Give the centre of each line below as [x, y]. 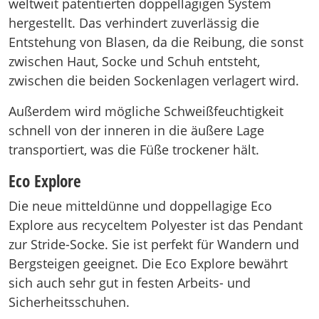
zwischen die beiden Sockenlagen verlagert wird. [154, 80]
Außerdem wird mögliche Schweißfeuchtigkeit [146, 111]
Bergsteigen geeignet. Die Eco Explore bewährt [148, 263]
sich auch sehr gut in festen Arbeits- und [130, 283]
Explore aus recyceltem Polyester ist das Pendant [156, 225]
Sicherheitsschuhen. [69, 302]
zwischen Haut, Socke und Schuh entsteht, [134, 61]
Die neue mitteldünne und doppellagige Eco [140, 206]
